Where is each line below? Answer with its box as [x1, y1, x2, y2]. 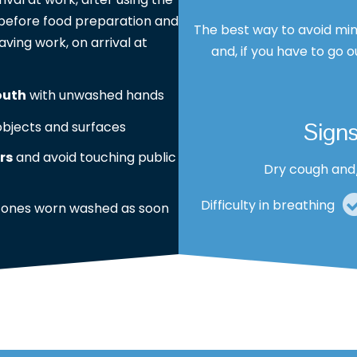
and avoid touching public [13, 148, 176, 167]
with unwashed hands [26, 85, 164, 104]
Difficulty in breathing [201, 195, 335, 214]
